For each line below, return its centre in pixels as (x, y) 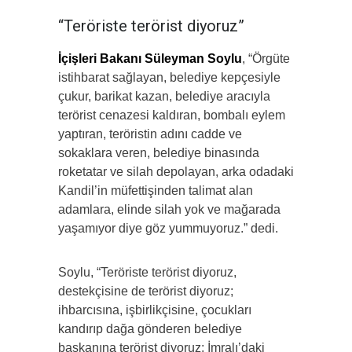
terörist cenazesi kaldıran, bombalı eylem (172, 115)
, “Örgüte (266, 59)
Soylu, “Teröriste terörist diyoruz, (147, 273)
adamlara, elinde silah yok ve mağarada (169, 210)
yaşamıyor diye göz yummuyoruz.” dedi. (168, 229)
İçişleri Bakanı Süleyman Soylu (150, 59)
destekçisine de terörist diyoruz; (146, 291)
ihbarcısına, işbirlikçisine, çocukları (155, 310)
